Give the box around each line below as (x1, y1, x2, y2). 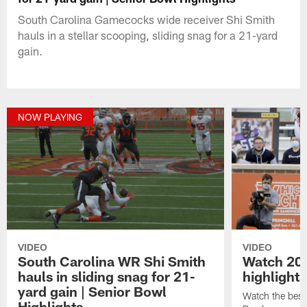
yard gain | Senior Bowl (18, 283, 167, 300)
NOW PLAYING (18, 111, 83, 123)
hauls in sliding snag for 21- (18, 268, 196, 285)
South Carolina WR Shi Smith (18, 253, 206, 270)
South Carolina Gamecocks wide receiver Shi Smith (18, 12, 275, 26)
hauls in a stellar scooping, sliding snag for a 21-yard (18, 27, 278, 42)
